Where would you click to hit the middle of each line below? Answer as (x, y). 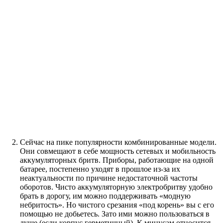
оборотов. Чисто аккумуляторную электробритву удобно (116, 187)
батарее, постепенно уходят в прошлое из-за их (100, 169)
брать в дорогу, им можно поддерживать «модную (105, 196)
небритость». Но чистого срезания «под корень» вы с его (117, 205)
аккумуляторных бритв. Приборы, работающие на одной (117, 160)
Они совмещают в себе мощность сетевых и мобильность (118, 151)
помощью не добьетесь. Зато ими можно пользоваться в (115, 214)
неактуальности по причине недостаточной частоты (109, 178)
